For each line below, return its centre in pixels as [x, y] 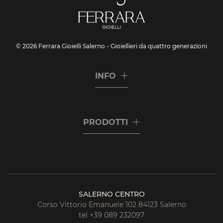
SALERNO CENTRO [111, 194]
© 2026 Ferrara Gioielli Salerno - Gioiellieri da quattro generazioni [111, 46]
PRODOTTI [106, 122]
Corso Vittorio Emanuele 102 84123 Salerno [111, 205]
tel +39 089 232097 [111, 215]
